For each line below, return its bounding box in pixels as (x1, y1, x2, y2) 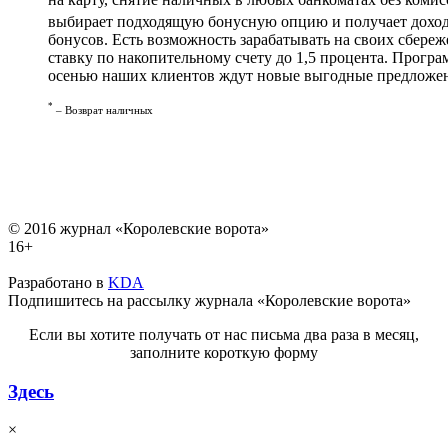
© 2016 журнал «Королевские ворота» (8, 219, 269, 237)
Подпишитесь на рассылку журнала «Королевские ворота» (8, 291, 411, 309)
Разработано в (8, 273, 108, 291)
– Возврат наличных (53, 103, 153, 116)
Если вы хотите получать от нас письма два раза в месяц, (29, 325, 419, 343)
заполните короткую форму (130, 343, 318, 361)
